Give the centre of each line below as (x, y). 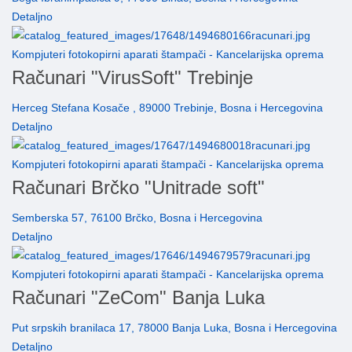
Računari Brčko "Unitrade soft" (138, 188)
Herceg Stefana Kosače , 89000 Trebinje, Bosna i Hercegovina (167, 108)
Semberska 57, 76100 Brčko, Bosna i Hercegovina (137, 218)
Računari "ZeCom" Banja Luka (138, 298)
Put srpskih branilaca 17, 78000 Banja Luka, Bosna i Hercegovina (174, 328)
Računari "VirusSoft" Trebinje (132, 78)
